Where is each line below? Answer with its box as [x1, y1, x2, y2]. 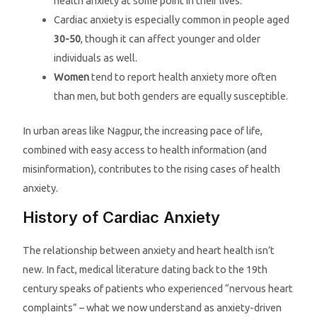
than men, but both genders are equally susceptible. [54, 89, 289, 102]
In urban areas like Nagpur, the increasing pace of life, [23, 124, 263, 137]
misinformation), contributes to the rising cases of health [23, 162, 281, 175]
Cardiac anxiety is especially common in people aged [54, 13, 290, 25]
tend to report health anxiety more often [89, 70, 277, 83]
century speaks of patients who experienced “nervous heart [23, 282, 294, 295]
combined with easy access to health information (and [23, 143, 267, 156]
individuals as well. [54, 51, 138, 64]
